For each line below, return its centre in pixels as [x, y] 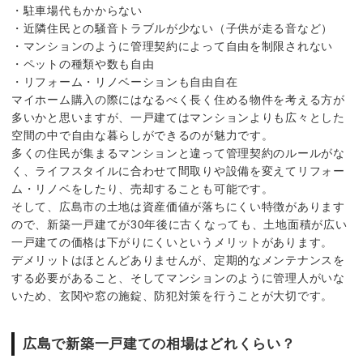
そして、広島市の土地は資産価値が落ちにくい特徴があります [178, 207]
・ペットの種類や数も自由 [83, 64]
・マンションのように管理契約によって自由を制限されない [172, 47]
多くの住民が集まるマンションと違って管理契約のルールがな [178, 154]
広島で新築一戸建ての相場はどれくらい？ [159, 344]
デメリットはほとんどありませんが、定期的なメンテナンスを [178, 261]
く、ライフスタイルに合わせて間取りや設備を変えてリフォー [178, 171]
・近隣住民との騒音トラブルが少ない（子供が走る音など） [172, 29]
